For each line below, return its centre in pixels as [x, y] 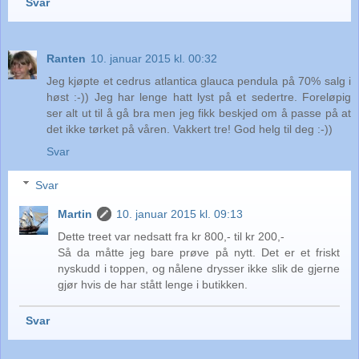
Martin [75, 214]
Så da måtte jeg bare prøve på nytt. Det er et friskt [199, 252]
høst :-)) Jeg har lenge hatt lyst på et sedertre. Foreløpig [199, 97]
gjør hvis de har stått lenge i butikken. [153, 284]
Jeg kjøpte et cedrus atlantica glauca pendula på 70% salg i [199, 81]
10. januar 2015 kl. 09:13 [180, 214]
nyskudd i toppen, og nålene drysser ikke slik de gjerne [199, 268]
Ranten [66, 58]
